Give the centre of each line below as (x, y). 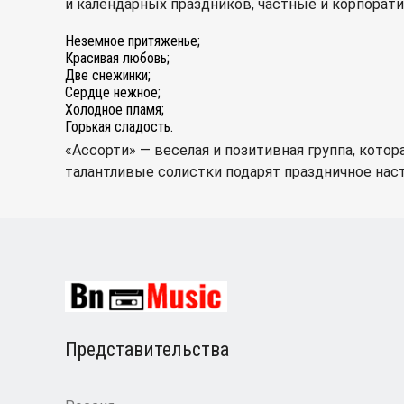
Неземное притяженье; (133, 41)
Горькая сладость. (119, 127)
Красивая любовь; (117, 58)
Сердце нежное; (113, 92)
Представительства (147, 350)
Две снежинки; (108, 75)
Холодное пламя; (115, 110)
